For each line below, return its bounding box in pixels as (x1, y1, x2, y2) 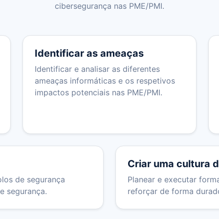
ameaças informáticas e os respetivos (35, 76, 175, 86)
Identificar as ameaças (35, 47, 144, 60)
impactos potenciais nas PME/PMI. (35, 88, 162, 98)
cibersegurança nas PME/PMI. (55, 1, 164, 11)
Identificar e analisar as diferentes (35, 64, 160, 74)
